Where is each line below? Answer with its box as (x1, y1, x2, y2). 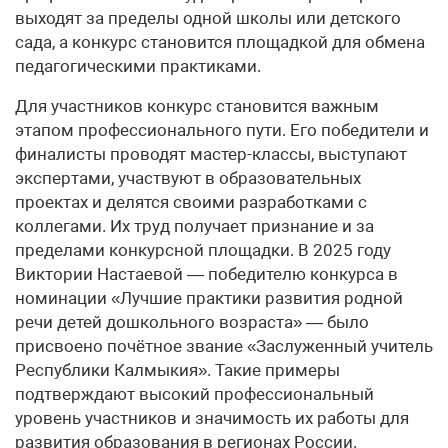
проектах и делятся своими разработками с (15, 192, 367, 213)
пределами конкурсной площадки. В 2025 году (15, 240, 391, 261)
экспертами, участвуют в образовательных (15, 168, 361, 189)
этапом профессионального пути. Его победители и (15, 120, 429, 141)
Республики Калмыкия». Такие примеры (15, 360, 340, 381)
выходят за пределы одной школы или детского (15, 8, 401, 29)
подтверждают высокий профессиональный (15, 384, 374, 405)
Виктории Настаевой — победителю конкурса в (15, 264, 398, 285)
